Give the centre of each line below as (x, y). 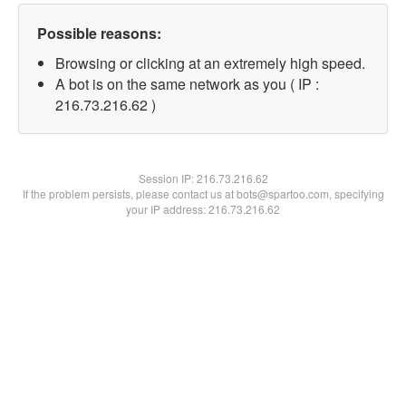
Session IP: (167, 178)
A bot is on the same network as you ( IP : (187, 84)
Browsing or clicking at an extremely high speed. (210, 63)
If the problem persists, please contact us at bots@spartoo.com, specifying (203, 193)
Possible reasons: (99, 33)
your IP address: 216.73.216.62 (203, 209)
